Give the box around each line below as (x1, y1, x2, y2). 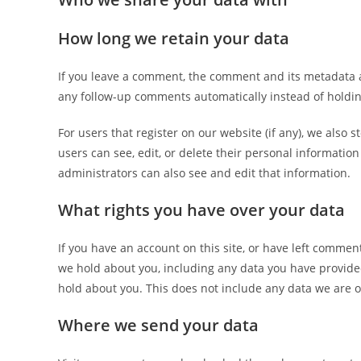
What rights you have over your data (58, 199, 345, 221)
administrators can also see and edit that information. (58, 165, 351, 180)
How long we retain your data (58, 27, 289, 49)
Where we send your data (58, 314, 259, 336)
